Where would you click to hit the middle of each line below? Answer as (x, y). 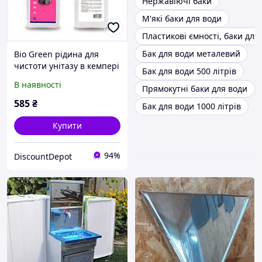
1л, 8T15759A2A (45, 78)
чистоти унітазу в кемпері (67, 66)
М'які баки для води (182, 19)
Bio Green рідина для (56, 54)
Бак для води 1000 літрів (192, 106)
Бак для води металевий (191, 54)
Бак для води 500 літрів (189, 71)
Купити (67, 126)
